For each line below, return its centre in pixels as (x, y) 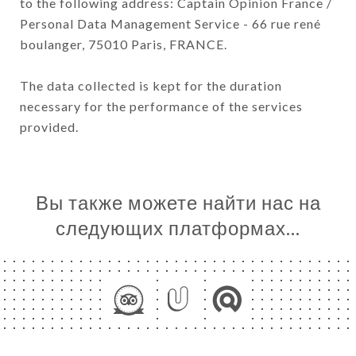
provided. (49, 126)
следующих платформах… (178, 228)
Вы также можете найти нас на (178, 203)
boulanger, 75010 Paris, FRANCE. (124, 44)
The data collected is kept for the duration (151, 85)
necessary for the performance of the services (161, 106)
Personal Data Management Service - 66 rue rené (170, 23)
